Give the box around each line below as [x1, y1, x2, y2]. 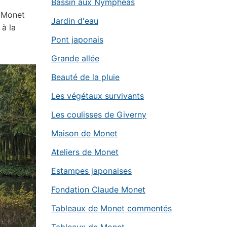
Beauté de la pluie [51, 72, 120, 82]
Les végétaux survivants [51, 91, 144, 101]
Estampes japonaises [51, 166, 132, 176]
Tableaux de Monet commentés [51, 203, 172, 213]
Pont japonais [51, 34, 103, 45]
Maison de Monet [51, 128, 118, 138]
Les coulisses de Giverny [51, 109, 146, 120]
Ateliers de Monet [51, 147, 119, 157]
